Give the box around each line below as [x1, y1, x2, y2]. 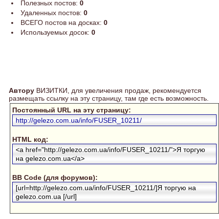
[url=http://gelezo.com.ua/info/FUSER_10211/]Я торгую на [16, 184, 196, 192]
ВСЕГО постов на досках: [21, 19, 104, 27]
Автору [9, 87, 34, 95]
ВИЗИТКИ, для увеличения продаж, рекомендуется [34, 87, 201, 95]
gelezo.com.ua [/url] [16, 193, 77, 201]
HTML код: [12, 135, 48, 144]
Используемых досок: [21, 28, 91, 37]
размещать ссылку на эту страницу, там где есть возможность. [9, 94, 209, 103]
